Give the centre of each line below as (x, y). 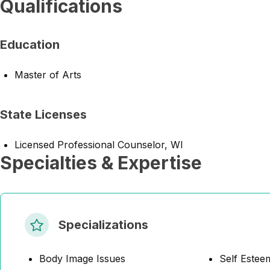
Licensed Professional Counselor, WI (99, 145)
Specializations (103, 225)
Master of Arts (48, 75)
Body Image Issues (82, 259)
